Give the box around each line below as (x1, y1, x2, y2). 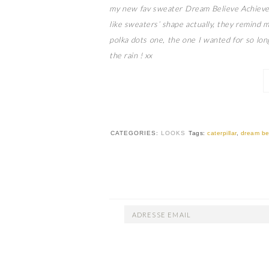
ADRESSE (123, 208, 159, 217)
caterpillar (207, 130, 237, 136)
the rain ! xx (109, 50, 153, 60)
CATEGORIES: (110, 130, 162, 136)
